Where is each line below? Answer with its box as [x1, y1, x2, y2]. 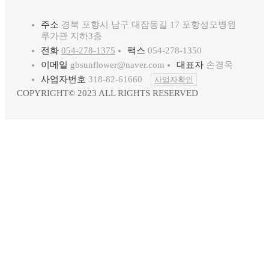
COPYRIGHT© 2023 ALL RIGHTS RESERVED [17, 88, 198, 98]
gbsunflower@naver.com [68, 60, 165, 70]
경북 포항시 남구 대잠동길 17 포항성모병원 [59, 20, 236, 30]
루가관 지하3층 [41, 31, 102, 41]
